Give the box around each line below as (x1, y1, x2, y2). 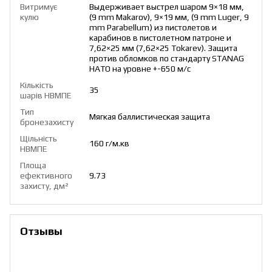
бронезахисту (20, 117, 73, 127)
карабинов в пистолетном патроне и (89, 33, 231, 43)
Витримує (20, 2, 57, 12)
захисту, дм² (20, 181, 69, 191)
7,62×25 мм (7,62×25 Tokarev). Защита (89, 43, 237, 53)
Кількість (20, 80, 53, 90)
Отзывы (20, 225, 63, 238)
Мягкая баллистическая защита (89, 112, 210, 122)
